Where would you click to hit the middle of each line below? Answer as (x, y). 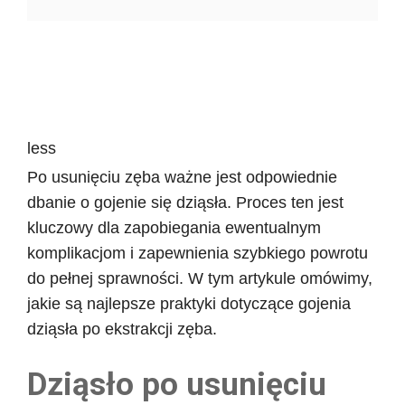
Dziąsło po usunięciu (177, 384)
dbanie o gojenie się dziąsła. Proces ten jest (185, 202)
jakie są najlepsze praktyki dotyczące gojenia (189, 303)
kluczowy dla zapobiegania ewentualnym (174, 227)
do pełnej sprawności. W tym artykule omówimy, (200, 278)
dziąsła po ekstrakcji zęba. (122, 329)
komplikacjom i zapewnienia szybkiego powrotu (198, 253)
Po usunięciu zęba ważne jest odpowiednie (182, 177)
